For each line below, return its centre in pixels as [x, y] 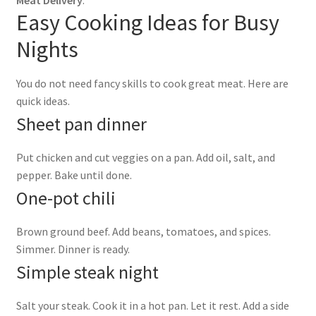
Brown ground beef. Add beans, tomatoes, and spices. [143, 232]
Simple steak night [87, 273]
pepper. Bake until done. [74, 175]
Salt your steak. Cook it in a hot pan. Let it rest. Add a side [152, 306]
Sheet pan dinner [81, 124]
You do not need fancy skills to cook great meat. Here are [152, 84]
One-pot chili [66, 199]
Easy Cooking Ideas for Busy [147, 23]
